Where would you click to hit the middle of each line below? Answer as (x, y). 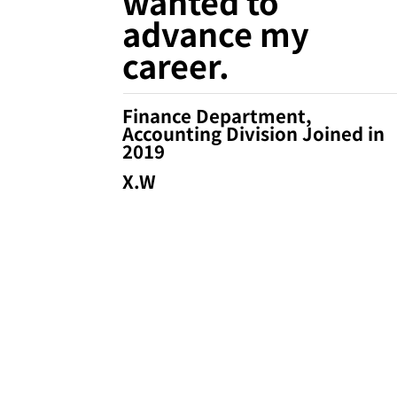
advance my (216, 32)
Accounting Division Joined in (254, 133)
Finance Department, (218, 116)
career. (176, 64)
